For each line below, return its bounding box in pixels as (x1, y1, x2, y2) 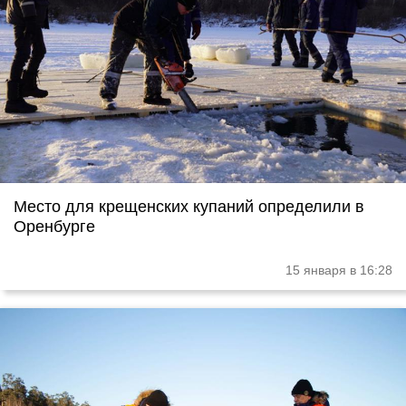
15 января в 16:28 (285, 263, 392, 278)
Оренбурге (14, 217, 95, 237)
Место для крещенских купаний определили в (14, 198, 364, 217)
